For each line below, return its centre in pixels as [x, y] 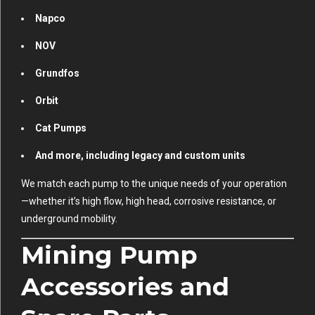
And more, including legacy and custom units [140, 155]
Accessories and [125, 286]
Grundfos [57, 73]
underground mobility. [69, 218]
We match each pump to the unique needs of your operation [154, 183]
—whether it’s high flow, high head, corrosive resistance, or [149, 201]
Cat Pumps [61, 128]
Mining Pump [109, 255]
